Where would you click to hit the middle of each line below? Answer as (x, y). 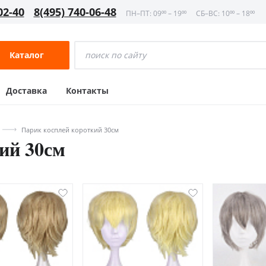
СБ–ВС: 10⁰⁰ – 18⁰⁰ (225, 13)
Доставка (26, 91)
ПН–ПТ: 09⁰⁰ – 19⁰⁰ (156, 13)
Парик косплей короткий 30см (70, 129)
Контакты (87, 91)
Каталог (27, 55)
